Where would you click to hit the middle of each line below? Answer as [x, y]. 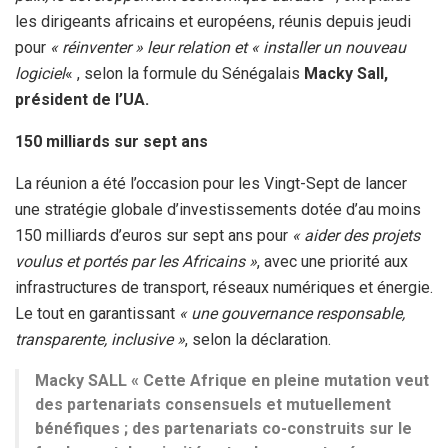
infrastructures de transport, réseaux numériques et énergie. [224, 287]
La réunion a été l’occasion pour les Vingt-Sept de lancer [211, 183]
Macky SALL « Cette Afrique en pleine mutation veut [232, 380]
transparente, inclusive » [100, 339]
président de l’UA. [82, 99]
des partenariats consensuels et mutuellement [213, 404]
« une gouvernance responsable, [292, 313]
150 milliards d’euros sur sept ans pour [153, 235]
